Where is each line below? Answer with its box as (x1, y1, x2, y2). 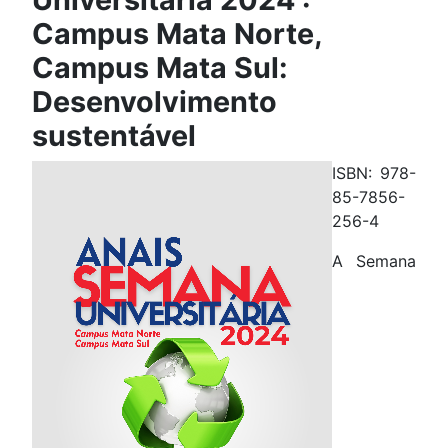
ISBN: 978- (332, 162, 416, 183)
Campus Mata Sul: (32, 49, 288, 85)
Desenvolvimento (32, 83, 277, 119)
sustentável (32, 117, 196, 153)
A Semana (332, 250, 416, 271)
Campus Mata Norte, (32, 15, 322, 51)
